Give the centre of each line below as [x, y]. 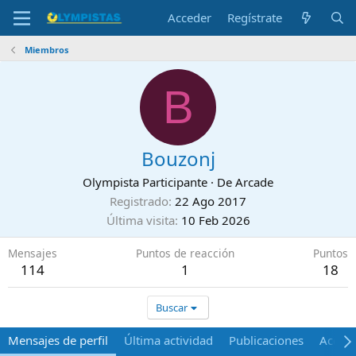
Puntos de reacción [185, 253]
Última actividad [168, 340]
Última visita [140, 220]
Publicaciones [266, 340]
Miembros [46, 50]
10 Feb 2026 [215, 220]
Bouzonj [178, 159]
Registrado [139, 201]
